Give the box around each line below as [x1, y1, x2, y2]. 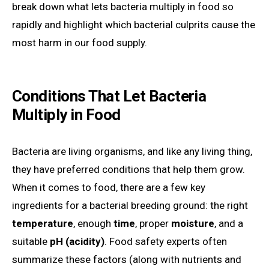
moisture [171, 217, 214, 229]
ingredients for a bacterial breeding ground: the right [12, 199, 248, 211]
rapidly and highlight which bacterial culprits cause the [12, 19, 255, 31]
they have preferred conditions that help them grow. [12, 163, 245, 175]
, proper [135, 217, 171, 229]
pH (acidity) [50, 235, 104, 247]
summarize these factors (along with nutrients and [12, 253, 241, 265]
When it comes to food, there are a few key [12, 181, 205, 193]
